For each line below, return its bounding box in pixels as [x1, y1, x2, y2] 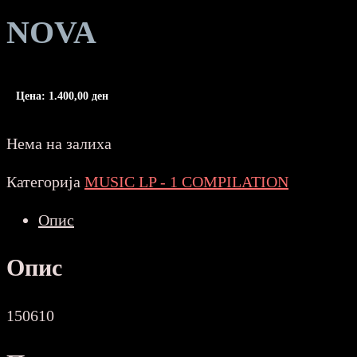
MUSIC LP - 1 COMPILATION [84, 173, 288, 191]
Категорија [6, 173, 84, 191]
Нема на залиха [6, 135, 112, 153]
